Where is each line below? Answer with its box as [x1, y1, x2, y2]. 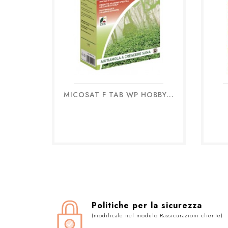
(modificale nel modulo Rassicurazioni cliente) [92, 211, 223, 219]
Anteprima [102, 95, 148, 106]
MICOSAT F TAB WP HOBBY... [63, 89, 174, 100]
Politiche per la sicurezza [92, 199, 202, 211]
